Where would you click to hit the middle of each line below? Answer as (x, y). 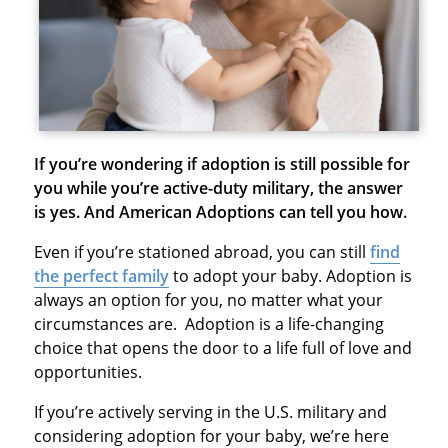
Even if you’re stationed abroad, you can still (201, 251)
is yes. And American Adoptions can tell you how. (220, 211)
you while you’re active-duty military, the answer (218, 187)
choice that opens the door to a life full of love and (222, 347)
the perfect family (101, 275)
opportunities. (87, 371)
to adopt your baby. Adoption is (290, 275)
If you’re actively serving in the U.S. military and (210, 411)
